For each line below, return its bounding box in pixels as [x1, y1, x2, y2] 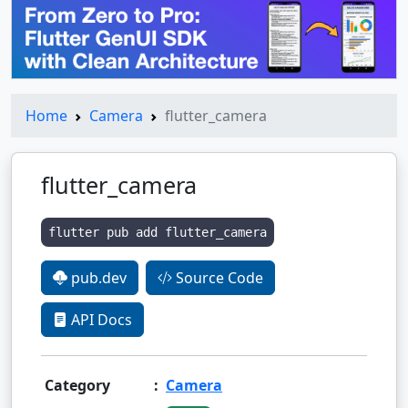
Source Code [172, 267, 263, 288]
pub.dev [67, 267, 127, 288]
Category [45, 374, 110, 395]
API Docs [67, 309, 132, 330]
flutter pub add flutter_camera [48, 224, 267, 240]
